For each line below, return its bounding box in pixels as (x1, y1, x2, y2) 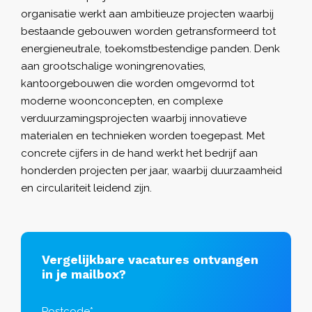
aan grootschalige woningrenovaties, (21, 59, 205, 72)
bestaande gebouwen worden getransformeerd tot (21, 24, 276, 38)
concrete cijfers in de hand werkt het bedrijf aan (21, 146, 258, 159)
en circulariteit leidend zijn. (21, 181, 152, 194)
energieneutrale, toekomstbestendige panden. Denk (21, 42, 280, 55)
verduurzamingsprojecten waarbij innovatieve (21, 111, 247, 125)
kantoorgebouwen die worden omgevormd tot (21, 77, 254, 90)
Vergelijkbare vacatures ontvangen (42, 252, 258, 267)
